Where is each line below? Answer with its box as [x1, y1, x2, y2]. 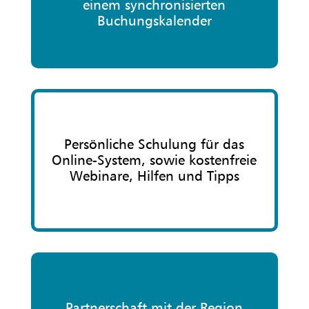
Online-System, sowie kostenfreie [52, 152, 257, 168]
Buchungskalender [97, 12, 212, 29]
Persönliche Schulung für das [64, 136, 245, 152]
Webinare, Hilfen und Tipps [69, 168, 239, 184]
